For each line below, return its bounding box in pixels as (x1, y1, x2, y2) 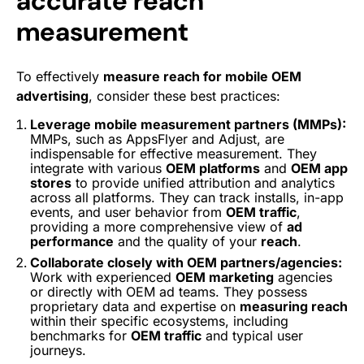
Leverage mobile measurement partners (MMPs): (30, 116, 346, 132)
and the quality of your (114, 233, 261, 249)
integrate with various (30, 160, 166, 176)
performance (30, 233, 114, 249)
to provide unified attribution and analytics (71, 175, 335, 191)
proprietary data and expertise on (30, 298, 240, 314)
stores (30, 175, 71, 191)
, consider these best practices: (89, 88, 280, 104)
